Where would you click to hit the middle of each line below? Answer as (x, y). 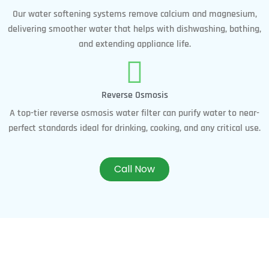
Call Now (134, 169)
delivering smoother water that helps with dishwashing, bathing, (134, 29)
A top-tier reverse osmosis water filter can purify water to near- (134, 113)
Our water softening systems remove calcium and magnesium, (134, 14)
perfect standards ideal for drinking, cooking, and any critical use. (134, 128)
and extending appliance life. (134, 44)
